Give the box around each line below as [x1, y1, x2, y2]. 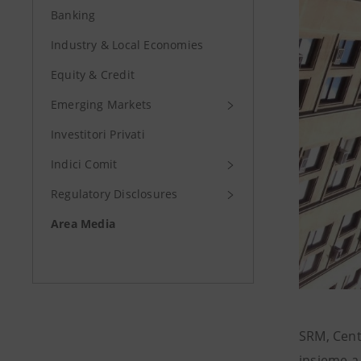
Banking [51, 7, 96, 23]
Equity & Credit [51, 67, 135, 82]
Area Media [51, 216, 115, 231]
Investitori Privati [51, 127, 145, 142]
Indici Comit [51, 156, 118, 172]
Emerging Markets [51, 97, 152, 112]
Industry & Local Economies [51, 37, 204, 52]
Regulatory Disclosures [51, 186, 178, 201]
